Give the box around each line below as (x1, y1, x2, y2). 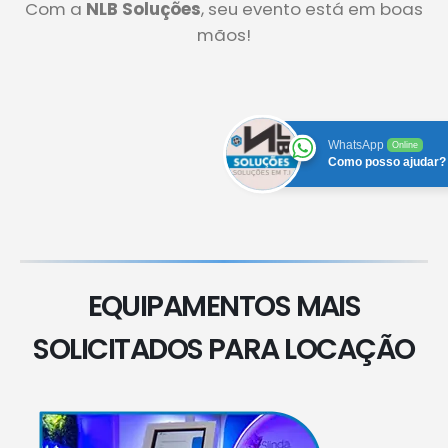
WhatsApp (328, 138, 384, 153)
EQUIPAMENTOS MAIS (87, 286, 361, 327)
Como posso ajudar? (328, 155, 446, 170)
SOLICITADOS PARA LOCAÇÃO (33, 329, 415, 370)
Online (392, 140, 418, 151)
